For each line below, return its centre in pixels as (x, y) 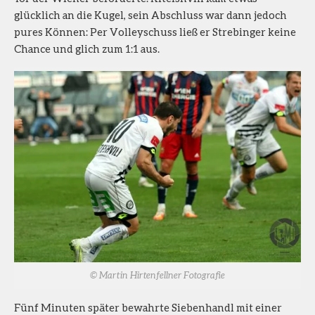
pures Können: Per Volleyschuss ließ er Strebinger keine (155, 32)
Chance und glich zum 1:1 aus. (87, 49)
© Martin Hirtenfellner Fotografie (157, 275)
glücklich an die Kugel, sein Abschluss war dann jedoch (150, 15)
